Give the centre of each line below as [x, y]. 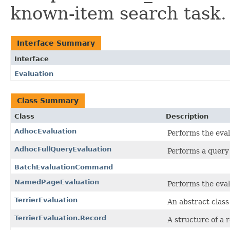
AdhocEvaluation [45, 131]
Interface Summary [56, 43]
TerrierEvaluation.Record [60, 218]
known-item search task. [118, 14]
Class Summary [48, 101]
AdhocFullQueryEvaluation [63, 149]
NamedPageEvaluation [57, 182]
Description [187, 117]
